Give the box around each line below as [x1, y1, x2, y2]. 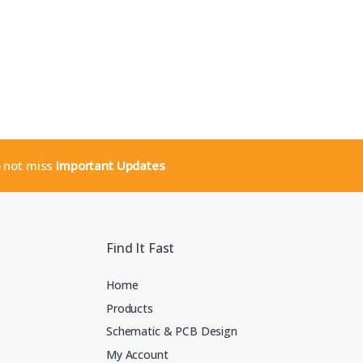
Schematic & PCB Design [106, 323, 237, 340]
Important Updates [56, 157, 165, 174]
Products [106, 300, 153, 316]
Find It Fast [106, 238, 175, 257]
